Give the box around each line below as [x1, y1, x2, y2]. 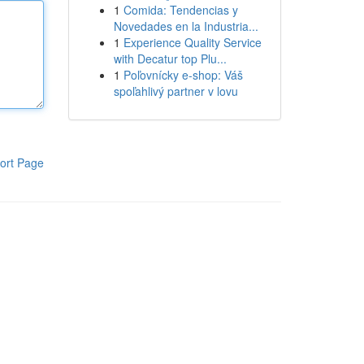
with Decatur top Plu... [113, 50, 227, 67]
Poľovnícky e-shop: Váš [123, 67, 243, 83]
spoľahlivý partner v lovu [113, 83, 238, 99]
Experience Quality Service [123, 34, 262, 50]
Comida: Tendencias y [123, 2, 238, 18]
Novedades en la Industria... [113, 18, 258, 34]
